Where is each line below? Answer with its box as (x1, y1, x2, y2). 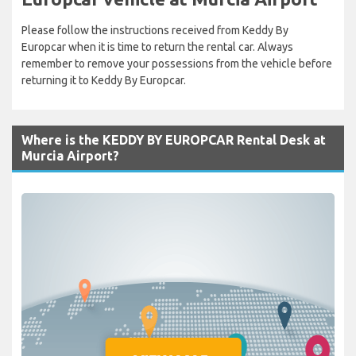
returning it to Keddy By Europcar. (21, 73, 186, 87)
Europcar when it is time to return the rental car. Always (21, 40, 293, 53)
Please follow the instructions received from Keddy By (21, 23, 288, 37)
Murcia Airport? (21, 148, 119, 163)
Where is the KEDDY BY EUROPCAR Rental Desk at (21, 132, 326, 147)
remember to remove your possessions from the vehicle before (21, 56, 332, 70)
